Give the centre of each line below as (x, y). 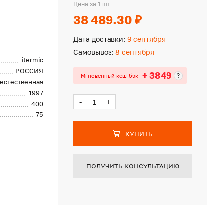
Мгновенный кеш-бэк (109, 75)
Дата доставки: (99, 39)
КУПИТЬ (139, 134)
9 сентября (145, 39)
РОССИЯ (29, 71)
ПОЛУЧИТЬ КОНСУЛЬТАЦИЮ (133, 166)
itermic (33, 60)
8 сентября (134, 52)
